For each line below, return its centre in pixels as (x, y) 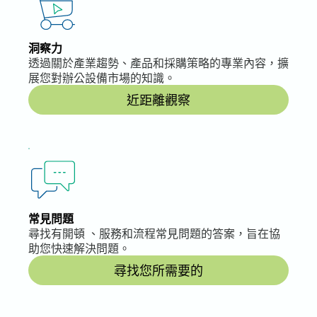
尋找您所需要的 (158, 270)
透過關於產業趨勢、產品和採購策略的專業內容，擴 (158, 63)
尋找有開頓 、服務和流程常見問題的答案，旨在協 (154, 233)
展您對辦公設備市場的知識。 (102, 77)
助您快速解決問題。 (79, 248)
